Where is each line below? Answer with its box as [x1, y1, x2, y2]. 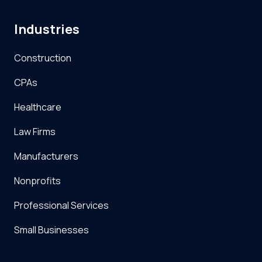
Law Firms [14, 125, 56, 139]
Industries [14, 20, 80, 39]
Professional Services [14, 199, 109, 212]
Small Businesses [14, 223, 89, 237]
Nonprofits [14, 174, 61, 188]
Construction [14, 51, 71, 65]
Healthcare [14, 101, 61, 114]
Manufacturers [14, 150, 78, 163]
